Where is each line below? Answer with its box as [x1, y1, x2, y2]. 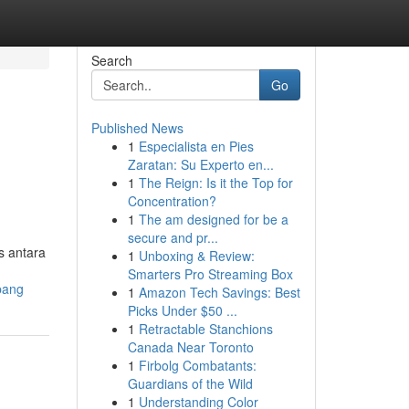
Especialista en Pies [138, 137, 254, 155]
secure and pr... [127, 228, 218, 246]
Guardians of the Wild [127, 374, 253, 393]
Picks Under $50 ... [127, 301, 237, 320]
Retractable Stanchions [138, 320, 273, 338]
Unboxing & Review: [138, 246, 255, 265]
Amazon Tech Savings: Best [138, 283, 300, 301]
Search [90, 51, 132, 69]
